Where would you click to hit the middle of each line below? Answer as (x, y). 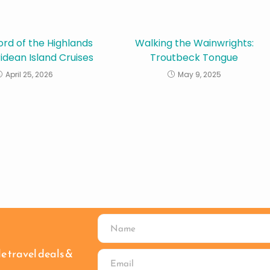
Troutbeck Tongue (194, 58)
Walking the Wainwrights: (194, 43)
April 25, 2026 (30, 74)
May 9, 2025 (199, 74)
